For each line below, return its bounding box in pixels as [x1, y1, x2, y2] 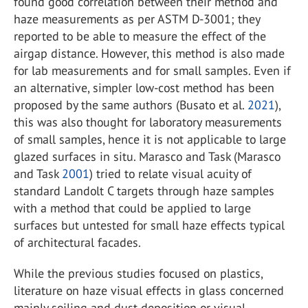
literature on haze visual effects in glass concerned [14, 283, 284, 298]
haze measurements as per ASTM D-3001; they [14, 11, 260, 27]
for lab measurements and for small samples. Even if [14, 63, 291, 78]
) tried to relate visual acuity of [89, 166, 252, 181]
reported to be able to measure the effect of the [14, 28, 266, 44]
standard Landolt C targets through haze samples [14, 183, 274, 199]
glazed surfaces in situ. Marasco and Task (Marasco [14, 148, 280, 164]
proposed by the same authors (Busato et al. [14, 97, 247, 113]
